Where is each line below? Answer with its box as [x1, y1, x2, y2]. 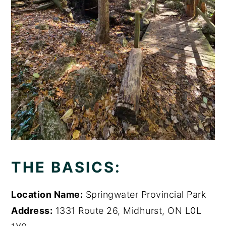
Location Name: [11, 189, 83, 200]
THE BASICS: [11, 158, 122, 177]
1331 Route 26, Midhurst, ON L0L [52, 205, 202, 216]
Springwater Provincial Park [83, 189, 206, 200]
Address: [11, 205, 53, 216]
